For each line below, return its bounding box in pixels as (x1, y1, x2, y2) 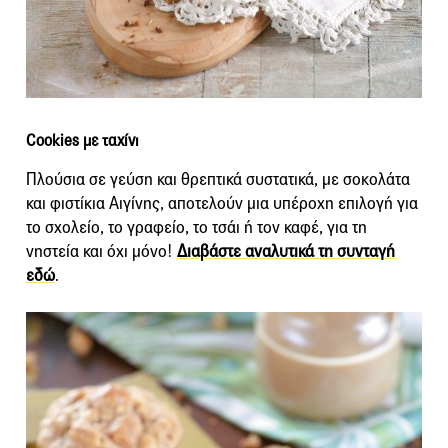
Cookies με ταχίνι (26, 131, 139, 151)
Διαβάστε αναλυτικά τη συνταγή (177, 241, 395, 263)
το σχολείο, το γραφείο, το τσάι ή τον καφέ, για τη (26, 217, 367, 239)
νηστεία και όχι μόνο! (26, 241, 177, 263)
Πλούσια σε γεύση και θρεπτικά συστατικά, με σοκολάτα (26, 169, 410, 191)
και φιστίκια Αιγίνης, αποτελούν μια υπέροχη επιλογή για (26, 193, 418, 215)
